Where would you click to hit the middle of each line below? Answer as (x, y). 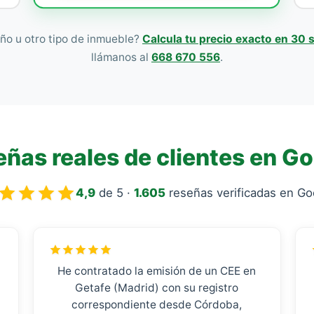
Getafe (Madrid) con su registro (157, 288)
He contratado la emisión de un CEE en (157, 271)
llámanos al (121, 57)
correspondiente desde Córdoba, (157, 305)
